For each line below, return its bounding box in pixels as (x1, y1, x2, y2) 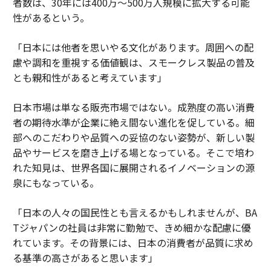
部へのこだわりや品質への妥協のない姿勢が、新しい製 (12, 129, 255, 145)
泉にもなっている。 (12, 175, 99, 190)
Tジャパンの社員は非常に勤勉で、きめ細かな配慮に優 (12, 220, 251, 235)
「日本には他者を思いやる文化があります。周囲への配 (12, 39, 253, 54)
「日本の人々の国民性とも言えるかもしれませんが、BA (12, 204, 257, 220)
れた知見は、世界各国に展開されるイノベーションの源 (12, 160, 255, 175)
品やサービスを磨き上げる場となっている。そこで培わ (12, 145, 254, 160)
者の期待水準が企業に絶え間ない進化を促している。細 (12, 114, 255, 129)
